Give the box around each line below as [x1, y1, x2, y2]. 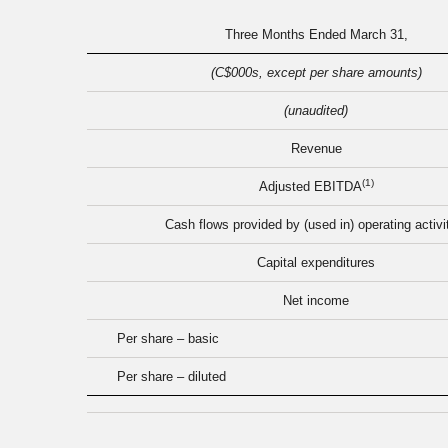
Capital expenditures [257, 255, 375, 271]
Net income [283, 293, 349, 309]
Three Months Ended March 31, [224, 27, 408, 43]
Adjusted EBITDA [258, 179, 362, 195]
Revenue [290, 141, 342, 157]
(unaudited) [284, 103, 348, 119]
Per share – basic [117, 331, 219, 347]
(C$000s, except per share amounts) [210, 65, 422, 81]
